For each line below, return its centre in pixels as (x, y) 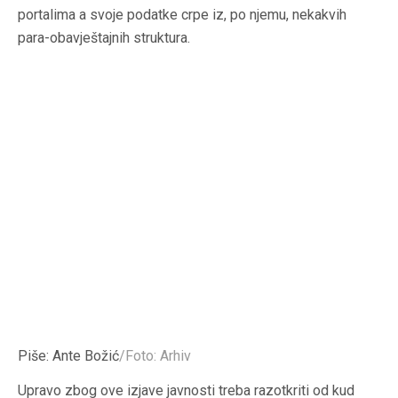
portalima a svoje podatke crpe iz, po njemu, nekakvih (182, 15)
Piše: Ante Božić (68, 356)
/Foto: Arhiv (155, 356)
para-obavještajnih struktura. (104, 38)
